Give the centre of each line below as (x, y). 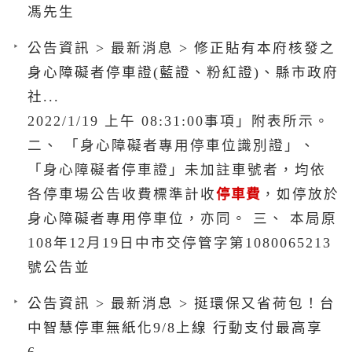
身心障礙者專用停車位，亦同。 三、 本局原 (182, 218)
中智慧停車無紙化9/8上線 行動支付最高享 (175, 327)
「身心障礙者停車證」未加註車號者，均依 (177, 169)
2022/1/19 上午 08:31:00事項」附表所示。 (179, 121)
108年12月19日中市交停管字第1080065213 (180, 242)
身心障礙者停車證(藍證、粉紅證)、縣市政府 (183, 72)
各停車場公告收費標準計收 (122, 194)
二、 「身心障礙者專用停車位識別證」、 (172, 145)
